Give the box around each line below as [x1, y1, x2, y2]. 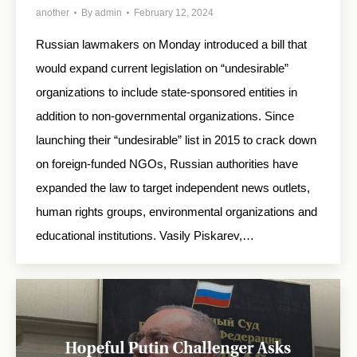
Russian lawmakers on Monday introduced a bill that [36, 37, 307, 51]
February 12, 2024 [134, 6, 214, 18]
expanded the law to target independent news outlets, [36, 180, 310, 194]
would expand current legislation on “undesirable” [36, 61, 288, 75]
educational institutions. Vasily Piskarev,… [36, 228, 254, 242]
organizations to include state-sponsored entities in [36, 84, 297, 99]
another [36, 6, 69, 18]
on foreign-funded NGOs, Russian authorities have [36, 156, 298, 171]
